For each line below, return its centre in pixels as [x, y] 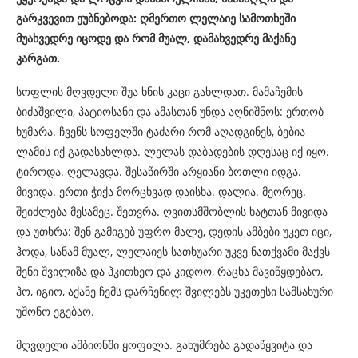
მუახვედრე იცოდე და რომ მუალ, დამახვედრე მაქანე [156, 38]
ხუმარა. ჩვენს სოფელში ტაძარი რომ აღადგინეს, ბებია [161, 131]
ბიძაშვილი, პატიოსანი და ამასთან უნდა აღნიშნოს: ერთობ [170, 111]
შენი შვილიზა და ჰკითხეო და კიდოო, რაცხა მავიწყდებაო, [169, 271]
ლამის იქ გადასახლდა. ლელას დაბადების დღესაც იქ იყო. [173, 151]
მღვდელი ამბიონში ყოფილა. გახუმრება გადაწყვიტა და [164, 344]
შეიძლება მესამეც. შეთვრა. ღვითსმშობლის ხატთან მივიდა [172, 211]
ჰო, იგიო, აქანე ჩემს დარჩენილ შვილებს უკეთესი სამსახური [175, 291]
